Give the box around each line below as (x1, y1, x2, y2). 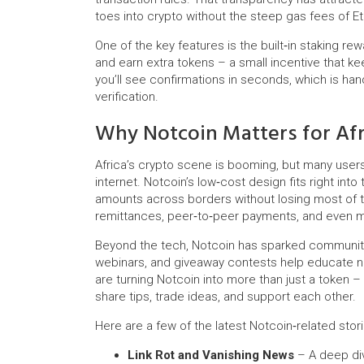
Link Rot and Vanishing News (128, 348, 294, 362)
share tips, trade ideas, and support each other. (95, 289, 356, 304)
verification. (95, 89, 158, 104)
